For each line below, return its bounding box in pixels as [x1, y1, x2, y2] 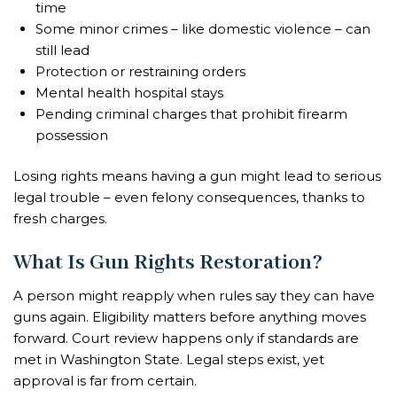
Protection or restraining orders [35, 62, 245, 80]
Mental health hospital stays [35, 83, 223, 101]
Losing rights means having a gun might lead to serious [13, 167, 381, 184]
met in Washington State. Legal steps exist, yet [13, 350, 324, 368]
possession [35, 126, 108, 144]
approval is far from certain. [13, 371, 197, 389]
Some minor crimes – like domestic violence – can [35, 19, 370, 37]
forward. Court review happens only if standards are [13, 329, 359, 346]
